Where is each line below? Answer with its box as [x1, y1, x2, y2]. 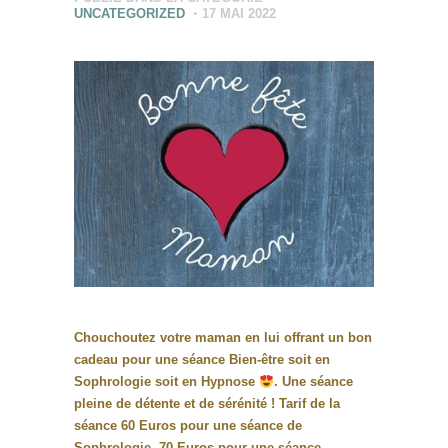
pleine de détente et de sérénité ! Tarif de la [74, 396, 340, 412]
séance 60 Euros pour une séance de [74, 418, 302, 434]
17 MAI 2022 [202, 6, 277, 22]
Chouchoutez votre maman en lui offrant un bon [74, 330, 372, 346]
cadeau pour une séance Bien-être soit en [74, 352, 330, 368]
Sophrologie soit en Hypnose [74, 374, 259, 390]
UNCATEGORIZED [74, 6, 185, 22]
